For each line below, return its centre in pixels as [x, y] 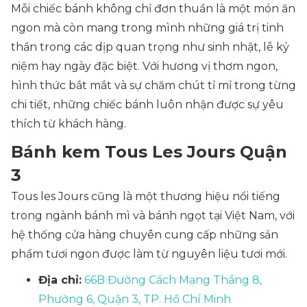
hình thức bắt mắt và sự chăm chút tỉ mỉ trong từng [153, 85]
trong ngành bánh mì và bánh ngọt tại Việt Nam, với [153, 216]
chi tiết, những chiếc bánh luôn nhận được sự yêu [147, 105]
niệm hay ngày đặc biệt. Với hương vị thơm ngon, [144, 66]
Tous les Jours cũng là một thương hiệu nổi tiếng [146, 196]
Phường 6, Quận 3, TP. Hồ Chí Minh [135, 299]
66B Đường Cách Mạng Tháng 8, [173, 280]
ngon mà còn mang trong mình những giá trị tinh [147, 28]
